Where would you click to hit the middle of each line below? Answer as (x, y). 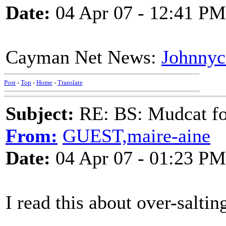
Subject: (40, 114)
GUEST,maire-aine (136, 136)
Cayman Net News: (83, 57)
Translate (70, 82)
